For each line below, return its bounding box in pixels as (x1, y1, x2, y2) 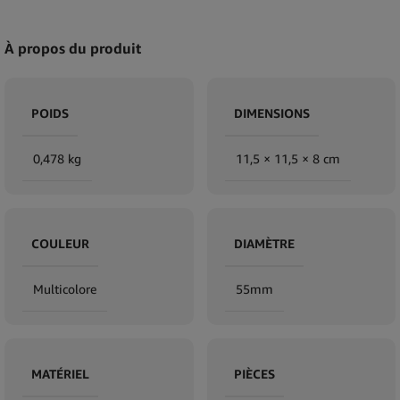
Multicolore (33, 280, 96, 296)
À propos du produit (4, 38, 141, 57)
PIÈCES (233, 365, 275, 381)
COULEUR (31, 235, 89, 251)
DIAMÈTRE (233, 235, 295, 251)
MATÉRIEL (31, 365, 89, 381)
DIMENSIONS (233, 104, 310, 121)
